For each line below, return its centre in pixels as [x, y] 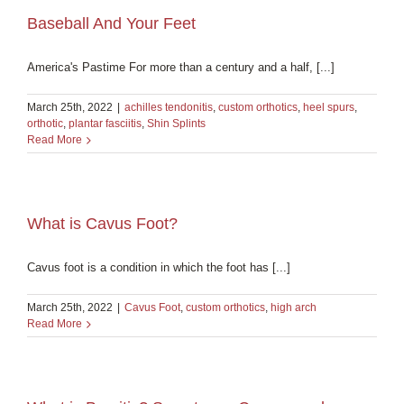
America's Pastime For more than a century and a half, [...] [181, 67]
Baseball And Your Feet [111, 23]
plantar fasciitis [105, 123]
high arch [294, 307]
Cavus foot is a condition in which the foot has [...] [159, 267]
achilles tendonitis [169, 107]
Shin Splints [176, 123]
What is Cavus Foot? [102, 223]
